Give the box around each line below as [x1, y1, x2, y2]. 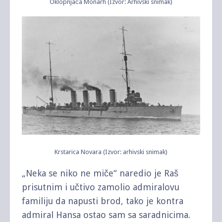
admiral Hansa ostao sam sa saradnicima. [22, 209, 190, 220]
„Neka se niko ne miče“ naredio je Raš [22, 167, 178, 178]
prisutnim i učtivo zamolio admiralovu [22, 181, 179, 192]
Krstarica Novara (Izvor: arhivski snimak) [55, 148, 167, 156]
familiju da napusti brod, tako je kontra [22, 195, 183, 206]
